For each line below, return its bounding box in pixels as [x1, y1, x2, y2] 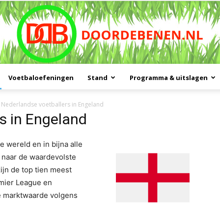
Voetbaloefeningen [8, 73, 74, 82]
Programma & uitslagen [129, 73, 208, 82]
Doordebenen [110, 93, 153, 102]
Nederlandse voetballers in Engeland [1, 100, 104, 109]
